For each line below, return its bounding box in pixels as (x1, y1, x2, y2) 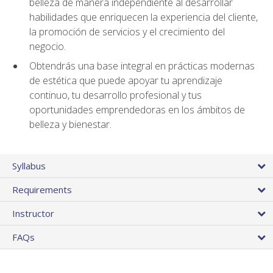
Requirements (12, 183, 72, 196)
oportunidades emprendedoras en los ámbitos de (29, 103, 245, 117)
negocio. (29, 39, 66, 53)
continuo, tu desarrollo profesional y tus (29, 88, 202, 102)
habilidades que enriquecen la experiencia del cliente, (29, 10, 258, 24)
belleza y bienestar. (29, 118, 112, 132)
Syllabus (12, 159, 46, 172)
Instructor (12, 207, 54, 219)
